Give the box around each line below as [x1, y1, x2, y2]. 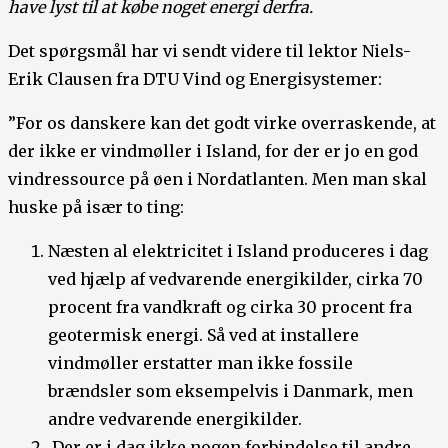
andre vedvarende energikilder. [48, 409, 302, 430]
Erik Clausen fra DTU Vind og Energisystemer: [8, 69, 382, 90]
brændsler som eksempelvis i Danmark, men [48, 381, 413, 402]
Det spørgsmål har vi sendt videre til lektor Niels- [8, 41, 411, 62]
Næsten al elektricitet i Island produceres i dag [48, 241, 428, 262]
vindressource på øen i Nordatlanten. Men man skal [8, 169, 427, 190]
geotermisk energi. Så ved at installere [48, 325, 359, 346]
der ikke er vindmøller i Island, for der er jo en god [8, 141, 418, 162]
